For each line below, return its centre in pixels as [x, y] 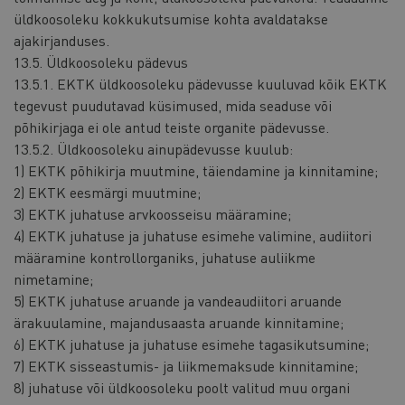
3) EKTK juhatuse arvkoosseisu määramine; [152, 214]
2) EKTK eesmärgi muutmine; [107, 193]
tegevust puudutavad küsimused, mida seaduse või [173, 106]
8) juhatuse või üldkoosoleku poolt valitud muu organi [182, 388]
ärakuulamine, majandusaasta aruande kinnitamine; [179, 323]
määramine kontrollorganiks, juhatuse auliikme [165, 258]
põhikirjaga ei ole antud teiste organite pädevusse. [171, 127]
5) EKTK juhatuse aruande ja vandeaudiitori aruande [178, 301]
